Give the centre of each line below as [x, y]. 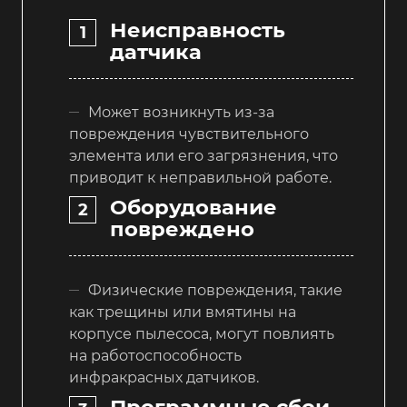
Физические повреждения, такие [215, 290]
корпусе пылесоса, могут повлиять [202, 333]
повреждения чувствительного [189, 134]
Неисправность [198, 30]
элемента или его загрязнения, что [203, 156]
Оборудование [194, 208]
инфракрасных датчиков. [164, 377]
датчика [156, 51]
